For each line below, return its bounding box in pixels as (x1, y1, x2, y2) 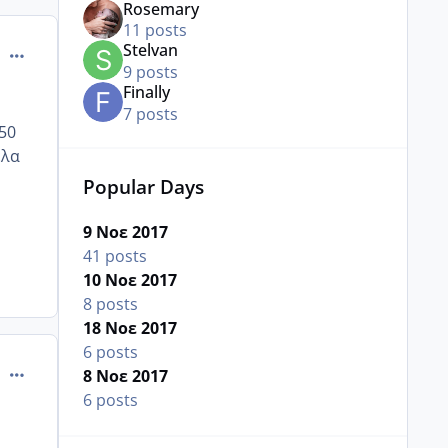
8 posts (82, 292, 138, 315)
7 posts (122, 102, 178, 125)
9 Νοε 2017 (82, 220, 168, 243)
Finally (122, 80, 170, 103)
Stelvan (122, 39, 178, 62)
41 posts (82, 244, 147, 267)
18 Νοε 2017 (82, 316, 177, 339)
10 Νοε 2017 (82, 268, 177, 291)
